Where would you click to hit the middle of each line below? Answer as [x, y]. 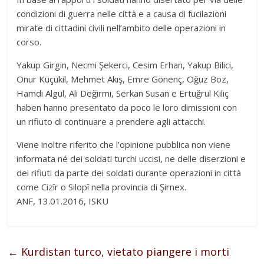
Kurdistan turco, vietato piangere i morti [124, 252]
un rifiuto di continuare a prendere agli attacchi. [111, 122]
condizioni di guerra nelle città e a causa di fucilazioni [122, 14]
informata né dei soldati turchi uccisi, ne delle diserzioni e [131, 159]
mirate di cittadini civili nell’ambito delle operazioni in [121, 28]
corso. [29, 42]
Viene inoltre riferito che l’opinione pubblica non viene [124, 145]
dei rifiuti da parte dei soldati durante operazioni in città [129, 173]
